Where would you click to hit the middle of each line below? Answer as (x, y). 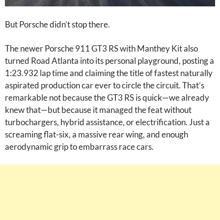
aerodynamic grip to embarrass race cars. (79, 147)
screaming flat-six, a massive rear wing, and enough (96, 134)
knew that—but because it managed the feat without (98, 110)
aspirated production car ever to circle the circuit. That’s (105, 85)
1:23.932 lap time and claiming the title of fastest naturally (109, 73)
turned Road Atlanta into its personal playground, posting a (110, 61)
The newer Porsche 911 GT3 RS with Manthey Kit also (101, 48)
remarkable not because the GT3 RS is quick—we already (107, 97)
